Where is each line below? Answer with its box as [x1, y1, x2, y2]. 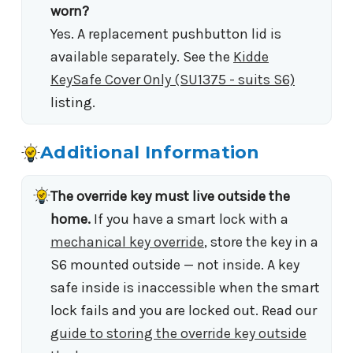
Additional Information [40, 142, 260, 164]
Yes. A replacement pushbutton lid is [50, 25, 281, 43]
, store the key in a [204, 233, 318, 251]
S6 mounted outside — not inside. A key [50, 256, 299, 274]
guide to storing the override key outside [50, 325, 307, 343]
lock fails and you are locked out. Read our [50, 302, 317, 320]
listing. [50, 94, 95, 112]
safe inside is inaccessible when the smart [50, 279, 320, 297]
